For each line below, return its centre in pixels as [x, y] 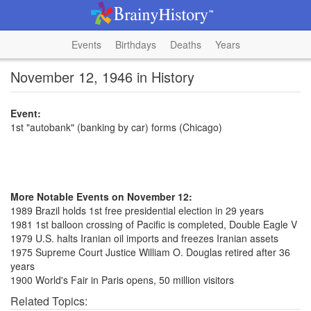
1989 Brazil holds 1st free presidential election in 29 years [137, 210]
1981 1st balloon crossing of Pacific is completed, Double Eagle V [154, 224]
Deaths [185, 44]
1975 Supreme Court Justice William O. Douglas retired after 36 [150, 252]
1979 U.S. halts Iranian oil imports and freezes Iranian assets [144, 238]
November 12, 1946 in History [102, 77]
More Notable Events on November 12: [101, 196]
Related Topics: [49, 301]
